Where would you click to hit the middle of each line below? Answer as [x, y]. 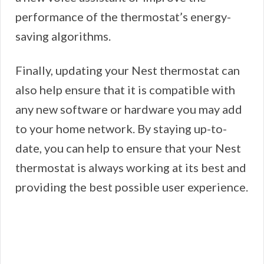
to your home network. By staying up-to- [121, 129]
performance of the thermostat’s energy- [123, 17]
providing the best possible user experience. [132, 187]
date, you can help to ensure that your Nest [128, 148]
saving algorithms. [64, 36]
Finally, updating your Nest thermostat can [128, 70]
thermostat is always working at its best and [131, 168]
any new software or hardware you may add [129, 109]
